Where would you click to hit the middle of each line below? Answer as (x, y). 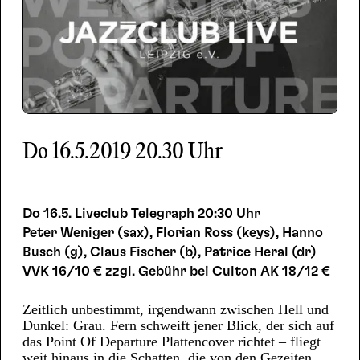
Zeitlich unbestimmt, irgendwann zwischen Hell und (175, 309)
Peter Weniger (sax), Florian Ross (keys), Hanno (172, 232)
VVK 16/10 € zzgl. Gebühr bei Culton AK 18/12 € (176, 271)
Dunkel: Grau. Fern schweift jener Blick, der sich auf (178, 325)
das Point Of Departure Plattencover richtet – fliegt (171, 342)
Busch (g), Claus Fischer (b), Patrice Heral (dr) (169, 252)
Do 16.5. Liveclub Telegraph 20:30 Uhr (143, 213)
